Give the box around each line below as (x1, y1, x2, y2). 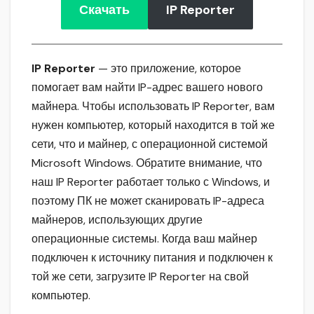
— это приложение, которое (95, 61, 241, 76)
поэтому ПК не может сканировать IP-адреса (32, 193, 264, 209)
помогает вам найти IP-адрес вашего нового (32, 80, 263, 95)
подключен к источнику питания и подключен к (32, 250, 273, 266)
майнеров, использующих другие (32, 212, 203, 228)
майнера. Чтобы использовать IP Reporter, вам (32, 99, 275, 114)
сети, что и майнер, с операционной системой (32, 137, 268, 152)
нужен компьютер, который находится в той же (32, 118, 275, 133)
